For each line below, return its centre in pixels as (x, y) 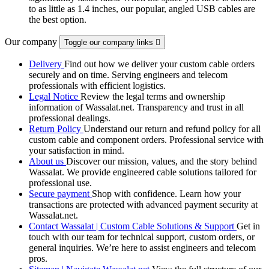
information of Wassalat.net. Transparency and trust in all (136, 107)
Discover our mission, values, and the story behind (162, 161)
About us (47, 161)
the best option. (58, 19)
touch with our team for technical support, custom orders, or (142, 237)
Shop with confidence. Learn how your (166, 193)
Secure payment (60, 193)
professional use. (60, 183)
